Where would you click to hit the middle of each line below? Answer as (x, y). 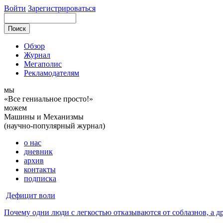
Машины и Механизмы (44, 117)
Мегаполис (43, 64)
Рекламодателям (52, 73)
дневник (38, 152)
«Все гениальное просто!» (49, 99)
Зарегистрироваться (62, 8)
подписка (40, 178)
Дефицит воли (31, 195)
